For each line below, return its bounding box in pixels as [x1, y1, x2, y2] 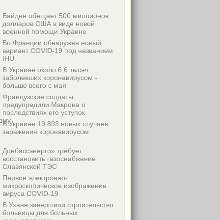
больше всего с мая [2, 82, 66, 89]
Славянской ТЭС [2, 163, 57, 170]
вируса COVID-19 [2, 190, 58, 197]
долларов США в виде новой [2, 20, 95, 27]
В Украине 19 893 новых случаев [2, 120, 108, 128]
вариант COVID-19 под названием [2, 47, 113, 55]
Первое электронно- [2, 174, 68, 182]
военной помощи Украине [2, 27, 86, 35]
